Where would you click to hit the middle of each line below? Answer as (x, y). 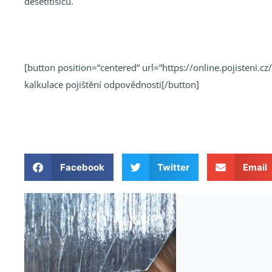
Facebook (82, 168)
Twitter (173, 168)
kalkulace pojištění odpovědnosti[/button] (112, 84)
